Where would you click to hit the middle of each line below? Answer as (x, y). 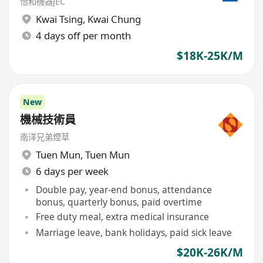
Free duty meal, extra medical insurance (122, 217)
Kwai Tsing (59, 19)
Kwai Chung (114, 19)
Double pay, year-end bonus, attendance (124, 189)
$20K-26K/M (210, 252)
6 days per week (72, 171)
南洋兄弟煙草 (45, 137)
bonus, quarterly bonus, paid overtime (119, 202)
